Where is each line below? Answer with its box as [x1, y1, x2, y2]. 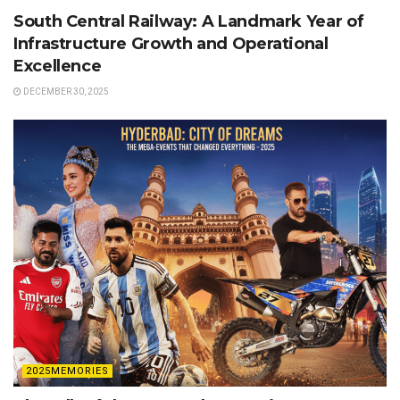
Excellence [13, 56, 102, 77]
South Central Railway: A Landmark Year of [13, 12, 364, 32]
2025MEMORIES [26, 365, 109, 378]
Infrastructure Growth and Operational [13, 34, 329, 54]
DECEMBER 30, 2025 [21, 87, 109, 97]
